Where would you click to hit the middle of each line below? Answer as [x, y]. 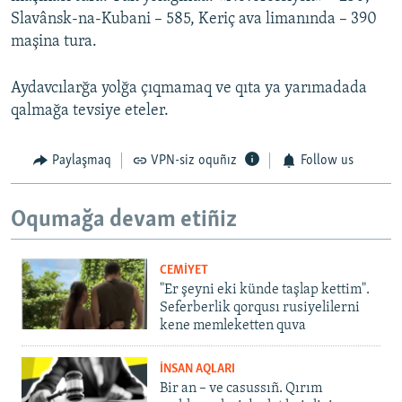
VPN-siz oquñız [194, 161]
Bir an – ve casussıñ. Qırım [241, 389]
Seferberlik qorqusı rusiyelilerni [260, 308]
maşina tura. [54, 42]
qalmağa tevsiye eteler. [90, 111]
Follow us [327, 161]
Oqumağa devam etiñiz [124, 220]
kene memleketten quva [233, 326]
